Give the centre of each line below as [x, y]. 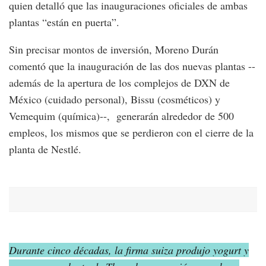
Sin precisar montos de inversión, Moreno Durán [114, 49]
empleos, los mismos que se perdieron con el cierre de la [131, 132]
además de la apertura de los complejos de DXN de [119, 82]
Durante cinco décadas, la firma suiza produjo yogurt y [129, 250]
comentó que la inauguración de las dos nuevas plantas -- [132, 66]
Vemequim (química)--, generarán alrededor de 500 [121, 115]
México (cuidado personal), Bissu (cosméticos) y [115, 99]
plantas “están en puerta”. [64, 22]
